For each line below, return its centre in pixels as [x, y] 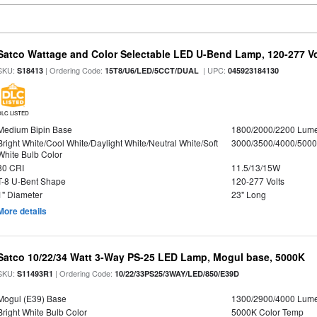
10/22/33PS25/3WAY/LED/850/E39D [177, 273]
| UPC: [214, 70]
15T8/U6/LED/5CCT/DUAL [152, 70]
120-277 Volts [258, 181]
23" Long [248, 194]
